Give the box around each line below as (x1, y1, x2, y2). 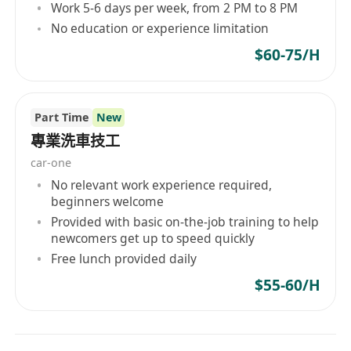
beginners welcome (51, 193, 165, 211)
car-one (31, 154, 72, 170)
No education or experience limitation (51, 20, 270, 38)
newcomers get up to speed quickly (51, 229, 255, 247)
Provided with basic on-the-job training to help (51, 212, 320, 230)
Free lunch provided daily (51, 249, 197, 267)
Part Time (34, 110, 89, 125)
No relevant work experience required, (51, 176, 273, 194)
